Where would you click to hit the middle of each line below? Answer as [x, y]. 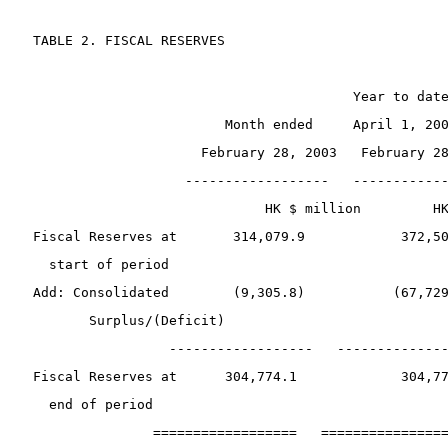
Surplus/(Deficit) [125, 320]
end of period [93, 404]
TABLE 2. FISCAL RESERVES [125, 40]
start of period [97, 264]
